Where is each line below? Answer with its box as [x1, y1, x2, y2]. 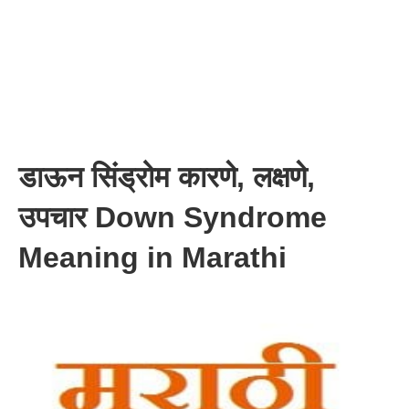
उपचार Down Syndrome [18, 201, 327, 234]
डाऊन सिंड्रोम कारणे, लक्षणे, [18, 161, 315, 194]
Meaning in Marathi [18, 241, 287, 274]
